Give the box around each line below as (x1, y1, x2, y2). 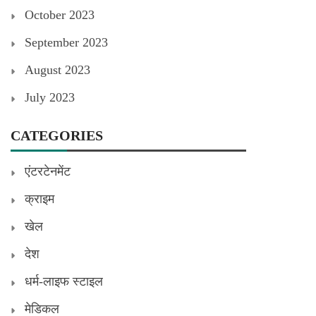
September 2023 (25, 35, 108, 49)
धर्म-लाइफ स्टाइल (25, 274, 103, 288)
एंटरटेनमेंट (25, 164, 71, 178)
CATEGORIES (11, 127, 103, 143)
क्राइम (25, 191, 54, 206)
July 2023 (25, 90, 75, 104)
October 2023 (25, 7, 95, 22)
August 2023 (25, 62, 90, 77)
